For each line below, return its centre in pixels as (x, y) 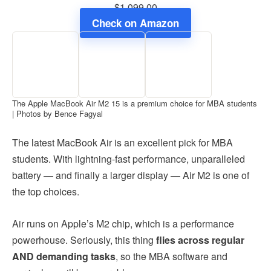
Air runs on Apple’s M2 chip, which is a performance (123, 223)
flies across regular (200, 240)
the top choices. (46, 191)
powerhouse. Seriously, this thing (84, 240)
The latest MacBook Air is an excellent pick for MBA (122, 142)
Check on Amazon (135, 23)
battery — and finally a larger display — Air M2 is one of (131, 175)
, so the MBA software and (171, 256)
